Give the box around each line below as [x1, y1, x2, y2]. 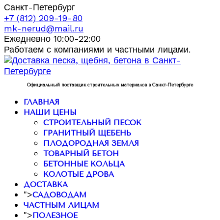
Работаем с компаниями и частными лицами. [4, 44, 191, 55]
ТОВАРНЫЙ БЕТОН [43, 149, 119, 158]
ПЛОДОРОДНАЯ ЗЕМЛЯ [43, 138, 139, 148]
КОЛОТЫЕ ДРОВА [43, 169, 114, 179]
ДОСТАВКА [24, 180, 68, 189]
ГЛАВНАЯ [24, 97, 59, 107]
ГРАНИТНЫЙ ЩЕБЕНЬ [43, 128, 131, 137]
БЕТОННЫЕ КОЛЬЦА [43, 159, 125, 168]
